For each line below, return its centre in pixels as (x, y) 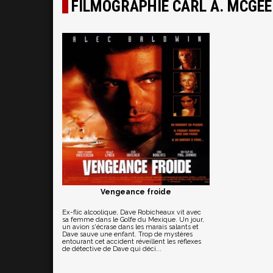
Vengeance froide (136, 192)
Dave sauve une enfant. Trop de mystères (127, 234)
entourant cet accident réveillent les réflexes (132, 242)
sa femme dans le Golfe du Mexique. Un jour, (133, 220)
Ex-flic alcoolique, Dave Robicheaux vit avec (132, 212)
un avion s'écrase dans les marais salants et (130, 227)
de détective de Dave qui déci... (112, 249)
